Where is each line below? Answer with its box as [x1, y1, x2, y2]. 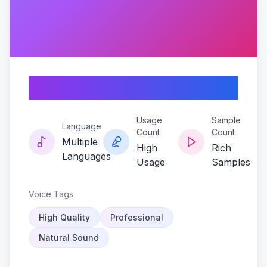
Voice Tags [29, 189, 73, 199]
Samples [211, 156, 250, 168]
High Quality [39, 212, 90, 222]
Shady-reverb [29, 75, 172, 101]
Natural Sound [39, 232, 99, 243]
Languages [62, 150, 111, 162]
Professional [110, 212, 163, 222]
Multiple [62, 136, 98, 148]
